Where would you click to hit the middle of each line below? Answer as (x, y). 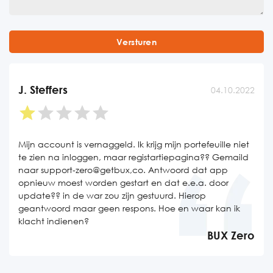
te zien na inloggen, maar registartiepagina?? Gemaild (133, 157)
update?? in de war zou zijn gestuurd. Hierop (112, 195)
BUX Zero (231, 235)
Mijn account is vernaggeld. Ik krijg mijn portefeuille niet (134, 144)
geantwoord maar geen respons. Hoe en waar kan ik (129, 208)
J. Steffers (43, 90)
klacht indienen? (54, 221)
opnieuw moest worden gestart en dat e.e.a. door (123, 183)
